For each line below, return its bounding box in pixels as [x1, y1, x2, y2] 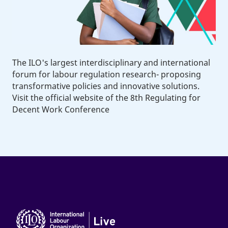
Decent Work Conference [12, 103, 109, 115]
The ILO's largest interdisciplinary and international [12, 56, 210, 68]
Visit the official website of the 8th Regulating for [12, 92, 201, 103]
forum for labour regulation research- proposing [12, 68, 201, 80]
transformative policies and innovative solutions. [12, 80, 199, 92]
